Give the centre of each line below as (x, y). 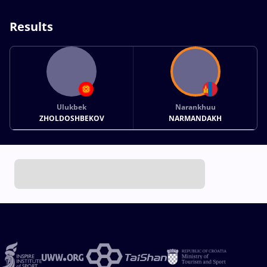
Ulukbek (72, 107)
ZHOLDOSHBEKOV (72, 118)
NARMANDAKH (195, 118)
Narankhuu (195, 107)
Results (31, 26)
